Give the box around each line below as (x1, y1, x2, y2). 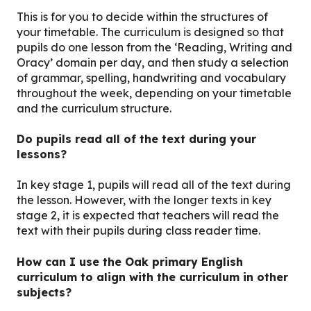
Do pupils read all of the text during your (17, 132, 256, 146)
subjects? (17, 285, 72, 299)
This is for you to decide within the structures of (17, 9, 268, 24)
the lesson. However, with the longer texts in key (17, 193, 271, 208)
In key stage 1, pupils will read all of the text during (17, 178, 291, 192)
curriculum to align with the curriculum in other (17, 269, 288, 284)
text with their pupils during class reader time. (17, 224, 260, 238)
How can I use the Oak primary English (17, 254, 243, 269)
